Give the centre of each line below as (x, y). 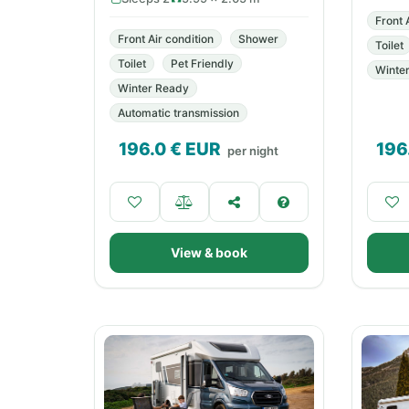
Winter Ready (153, 88)
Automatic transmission (178, 113)
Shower (258, 39)
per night (253, 151)
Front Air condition (166, 39)
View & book (209, 252)
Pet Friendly (202, 63)
